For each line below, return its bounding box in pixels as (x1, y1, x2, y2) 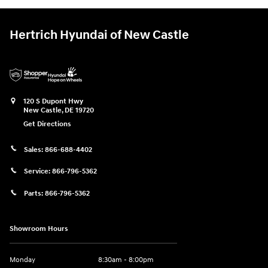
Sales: (24, 145, 45, 154)
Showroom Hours (10, 224, 68, 234)
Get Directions (23, 119, 71, 129)
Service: (24, 166, 52, 176)
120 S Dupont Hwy (23, 96, 83, 106)
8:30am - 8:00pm (98, 255, 154, 265)
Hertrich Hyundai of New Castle (10, 27, 189, 43)
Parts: (24, 188, 45, 198)
